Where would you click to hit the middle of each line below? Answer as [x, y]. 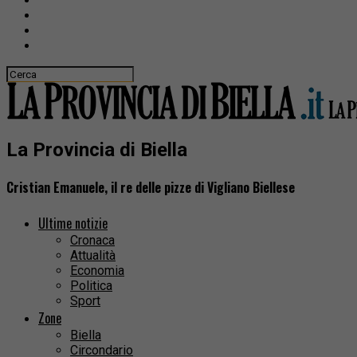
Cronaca [92, 241]
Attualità [93, 256]
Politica [91, 286]
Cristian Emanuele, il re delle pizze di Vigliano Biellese [151, 188]
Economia [97, 271]
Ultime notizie [73, 224]
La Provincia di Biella [97, 149]
